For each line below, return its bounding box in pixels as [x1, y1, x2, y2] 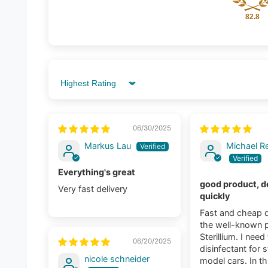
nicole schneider [84, 254, 150, 264]
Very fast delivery [58, 184, 128, 194]
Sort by [57, 83, 87, 93]
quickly [200, 191, 230, 202]
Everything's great [58, 167, 136, 178]
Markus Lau [84, 141, 132, 151]
